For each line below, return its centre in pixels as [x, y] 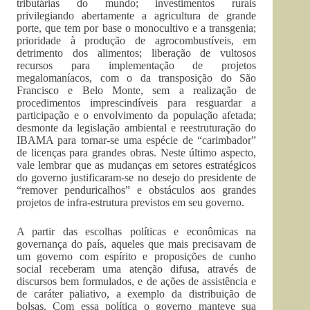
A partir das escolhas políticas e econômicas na [137, 231]
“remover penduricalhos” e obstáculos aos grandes [137, 190]
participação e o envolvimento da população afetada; [137, 115]
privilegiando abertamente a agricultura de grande [137, 16]
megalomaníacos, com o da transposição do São [137, 78]
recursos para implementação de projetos [137, 65]
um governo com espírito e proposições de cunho [137, 256]
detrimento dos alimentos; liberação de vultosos [137, 53]
